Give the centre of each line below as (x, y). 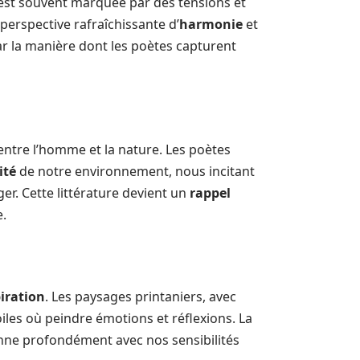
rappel (210, 193)
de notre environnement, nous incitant (135, 171)
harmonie (211, 24)
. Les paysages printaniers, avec (141, 297)
